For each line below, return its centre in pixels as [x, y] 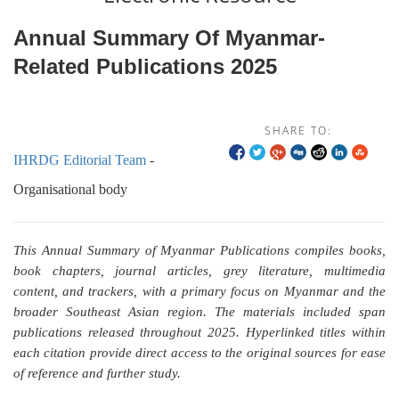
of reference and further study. [97, 373]
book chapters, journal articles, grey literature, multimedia [199, 271]
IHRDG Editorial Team [80, 160]
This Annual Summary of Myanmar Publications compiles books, [199, 250]
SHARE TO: [298, 130]
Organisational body [70, 189]
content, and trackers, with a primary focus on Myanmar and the [199, 291]
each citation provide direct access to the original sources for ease [199, 353]
